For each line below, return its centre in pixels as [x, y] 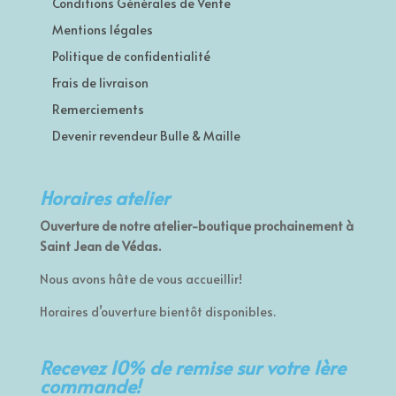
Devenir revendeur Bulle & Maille [146, 136]
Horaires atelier [104, 198]
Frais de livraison [100, 83]
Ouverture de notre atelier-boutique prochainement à [196, 226]
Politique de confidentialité [131, 56]
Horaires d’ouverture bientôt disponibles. [157, 312]
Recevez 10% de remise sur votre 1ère [192, 368]
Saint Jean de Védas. [100, 247]
